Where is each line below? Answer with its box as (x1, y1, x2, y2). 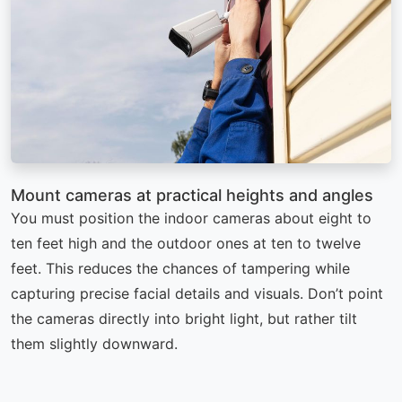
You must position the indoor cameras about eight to (11, 209, 371, 228)
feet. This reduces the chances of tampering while (11, 259, 350, 278)
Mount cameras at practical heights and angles (11, 186, 373, 205)
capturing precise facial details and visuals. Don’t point (11, 284, 383, 303)
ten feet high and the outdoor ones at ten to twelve (11, 234, 361, 253)
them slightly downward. (11, 335, 178, 354)
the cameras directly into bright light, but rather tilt (11, 310, 357, 328)
